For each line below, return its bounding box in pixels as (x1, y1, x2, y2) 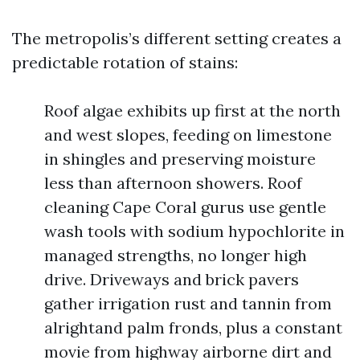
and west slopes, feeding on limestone (44, 125, 332, 145)
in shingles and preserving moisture (44, 149, 316, 169)
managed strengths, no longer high (44, 245, 307, 265)
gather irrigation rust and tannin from (44, 293, 332, 313)
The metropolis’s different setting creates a (12, 28, 342, 48)
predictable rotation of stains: (12, 52, 238, 72)
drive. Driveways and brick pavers (44, 269, 299, 289)
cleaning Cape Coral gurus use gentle (44, 197, 326, 217)
